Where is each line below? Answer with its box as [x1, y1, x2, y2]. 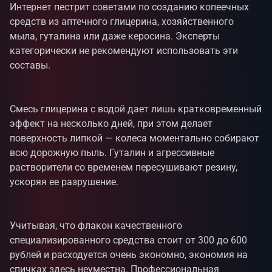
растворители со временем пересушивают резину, [10, 161, 237, 173]
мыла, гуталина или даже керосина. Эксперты [10, 30, 220, 42]
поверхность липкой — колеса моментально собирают [10, 132, 259, 144]
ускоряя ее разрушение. [10, 176, 118, 188]
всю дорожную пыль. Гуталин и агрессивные [10, 147, 214, 158]
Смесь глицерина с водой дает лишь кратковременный [10, 103, 262, 115]
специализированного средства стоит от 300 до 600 [10, 234, 247, 246]
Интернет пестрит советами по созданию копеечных [10, 1, 249, 13]
